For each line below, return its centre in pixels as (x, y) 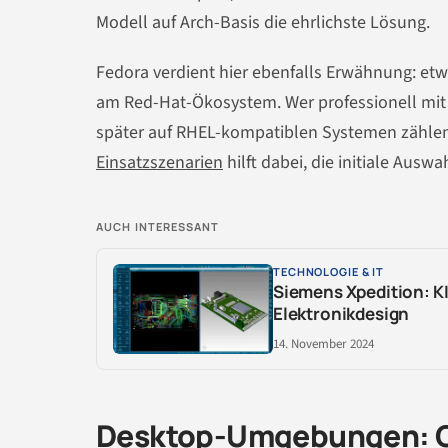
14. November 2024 (323, 344)
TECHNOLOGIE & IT (329, 272)
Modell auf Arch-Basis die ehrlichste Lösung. (263, 23)
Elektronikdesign (341, 314)
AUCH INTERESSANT (158, 227)
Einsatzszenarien (159, 163)
